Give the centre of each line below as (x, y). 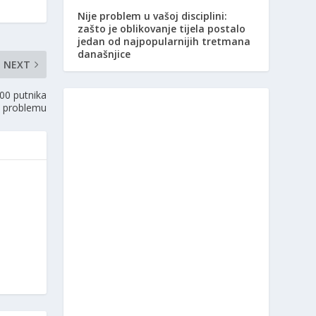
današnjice (104, 54)
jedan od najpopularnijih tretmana (164, 42)
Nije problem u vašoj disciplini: (153, 16)
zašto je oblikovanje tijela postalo (162, 29)
